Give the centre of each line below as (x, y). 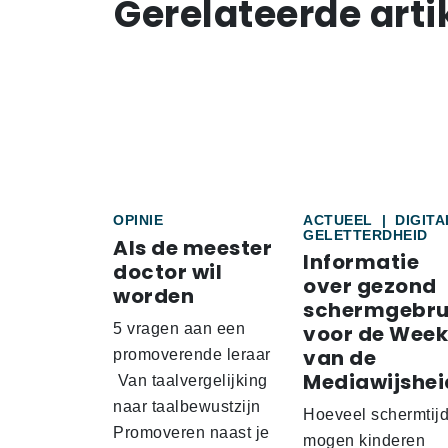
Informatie (361, 262)
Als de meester (192, 248)
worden (153, 296)
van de (339, 358)
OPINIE (138, 220)
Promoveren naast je (191, 433)
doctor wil (167, 272)
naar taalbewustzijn (187, 407)
